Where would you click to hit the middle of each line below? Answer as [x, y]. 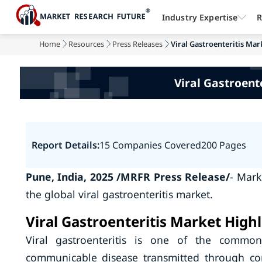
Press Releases [138, 44]
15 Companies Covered [150, 145]
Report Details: [65, 145]
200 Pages [223, 145]
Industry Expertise [200, 17]
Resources [87, 44]
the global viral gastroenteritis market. [119, 194]
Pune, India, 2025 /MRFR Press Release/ [128, 177]
